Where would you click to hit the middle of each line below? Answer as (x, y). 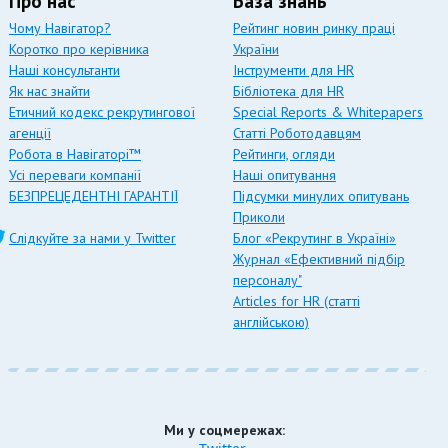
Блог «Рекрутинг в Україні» (314, 238)
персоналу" (267, 280)
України (255, 49)
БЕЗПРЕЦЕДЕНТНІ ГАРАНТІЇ (93, 196)
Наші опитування (284, 175)
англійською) (270, 322)
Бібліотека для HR (288, 91)
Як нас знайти (49, 91)
